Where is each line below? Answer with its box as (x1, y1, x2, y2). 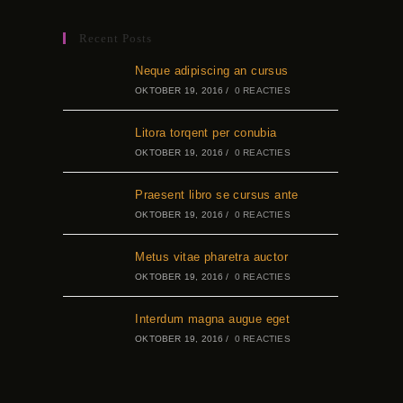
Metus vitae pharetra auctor (135, 250, 289, 264)
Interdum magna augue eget (135, 312, 291, 326)
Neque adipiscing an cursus (135, 64, 289, 77)
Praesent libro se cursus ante (135, 188, 299, 201)
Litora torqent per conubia (135, 126, 277, 139)
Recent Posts (79, 31, 152, 45)
